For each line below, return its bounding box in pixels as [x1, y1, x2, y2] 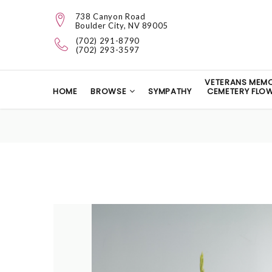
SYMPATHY [148, 86, 192, 97]
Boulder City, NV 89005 [75, 21, 169, 30]
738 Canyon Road [75, 12, 146, 21]
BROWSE [90, 86, 127, 97]
